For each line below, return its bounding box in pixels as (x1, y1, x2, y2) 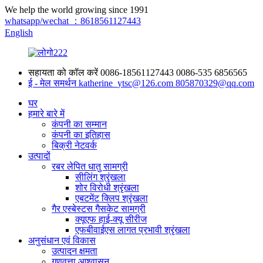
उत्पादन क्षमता (52, 246, 97, 256)
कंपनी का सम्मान (52, 119, 107, 129)
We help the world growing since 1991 (5, 5, 149, 15)
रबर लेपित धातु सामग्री (52, 161, 128, 171)
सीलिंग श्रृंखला (75, 172, 126, 182)
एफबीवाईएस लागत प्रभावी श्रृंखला (75, 225, 190, 235)
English (5, 28, 33, 38)
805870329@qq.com (176, 78, 254, 88)
